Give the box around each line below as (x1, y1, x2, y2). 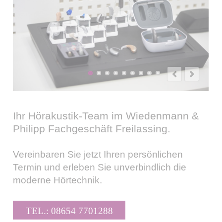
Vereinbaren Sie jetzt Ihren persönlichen (13, 149, 183, 160)
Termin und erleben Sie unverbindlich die (13, 162, 187, 173)
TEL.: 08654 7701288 (25, 205, 113, 216)
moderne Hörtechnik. (13, 174, 103, 186)
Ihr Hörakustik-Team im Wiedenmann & (13, 110, 199, 122)
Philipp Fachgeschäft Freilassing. (13, 123, 171, 135)
